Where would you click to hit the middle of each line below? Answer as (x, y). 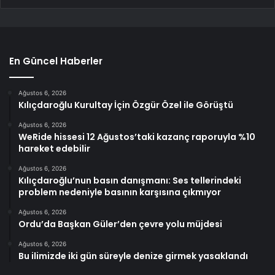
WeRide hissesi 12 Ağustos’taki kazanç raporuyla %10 (137, 137)
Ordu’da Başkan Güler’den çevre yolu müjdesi (120, 224)
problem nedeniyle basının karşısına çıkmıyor (120, 192)
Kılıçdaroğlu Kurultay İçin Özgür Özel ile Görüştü (126, 105)
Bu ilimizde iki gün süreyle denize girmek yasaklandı (133, 256)
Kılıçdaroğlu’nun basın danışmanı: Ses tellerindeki (130, 181)
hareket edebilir (54, 149)
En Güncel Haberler (56, 61)
